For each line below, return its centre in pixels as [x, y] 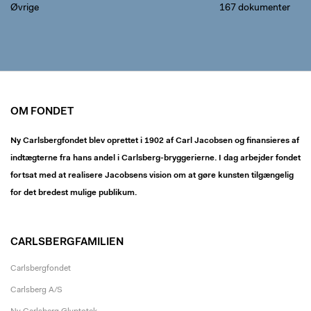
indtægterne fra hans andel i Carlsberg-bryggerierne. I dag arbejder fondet [155, 158]
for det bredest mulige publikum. [74, 193]
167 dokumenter [255, 8]
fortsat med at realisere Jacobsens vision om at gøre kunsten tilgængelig [152, 176]
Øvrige [25, 8]
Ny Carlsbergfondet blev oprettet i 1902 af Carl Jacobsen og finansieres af [155, 141]
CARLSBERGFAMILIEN [67, 243]
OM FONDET [42, 112]
